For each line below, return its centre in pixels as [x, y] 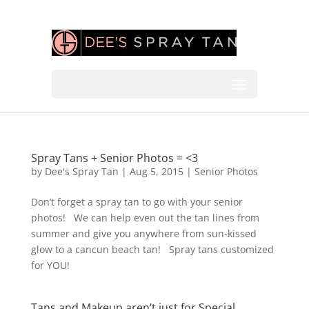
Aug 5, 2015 [156, 171]
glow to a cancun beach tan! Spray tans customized [152, 249]
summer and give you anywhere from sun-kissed [143, 233]
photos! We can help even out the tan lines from [145, 218]
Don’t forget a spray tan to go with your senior [137, 202]
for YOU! [50, 265]
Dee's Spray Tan [81, 171]
